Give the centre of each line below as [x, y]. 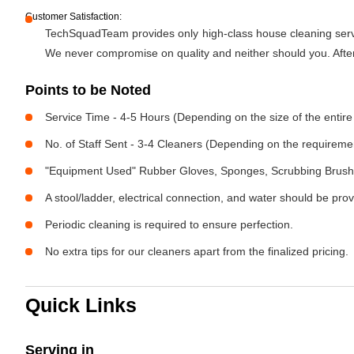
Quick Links [81, 305]
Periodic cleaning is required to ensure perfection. [169, 224]
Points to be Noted [88, 90]
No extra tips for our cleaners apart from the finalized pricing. [197, 251]
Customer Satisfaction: [73, 17]
